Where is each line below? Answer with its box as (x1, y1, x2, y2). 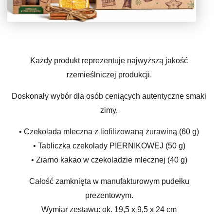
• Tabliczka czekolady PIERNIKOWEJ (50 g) (33, 142, 185, 150)
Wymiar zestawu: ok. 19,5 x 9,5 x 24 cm (41, 205, 177, 214)
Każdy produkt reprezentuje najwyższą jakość (30, 56, 188, 65)
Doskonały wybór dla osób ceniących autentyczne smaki (12, 92, 206, 101)
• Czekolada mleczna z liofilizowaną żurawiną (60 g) (19, 127, 199, 136)
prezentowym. (85, 191, 133, 200)
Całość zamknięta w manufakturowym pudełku (29, 177, 189, 186)
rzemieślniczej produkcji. (66, 71, 152, 79)
